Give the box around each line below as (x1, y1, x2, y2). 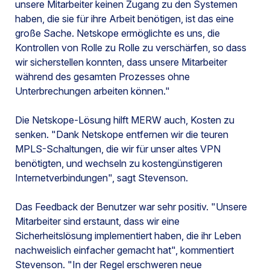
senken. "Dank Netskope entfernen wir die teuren (15, 128, 228, 141)
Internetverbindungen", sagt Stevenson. (15, 172, 188, 184)
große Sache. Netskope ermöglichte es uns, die (15, 27, 220, 40)
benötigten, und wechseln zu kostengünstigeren (15, 157, 222, 170)
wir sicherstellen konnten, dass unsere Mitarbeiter (15, 56, 227, 69)
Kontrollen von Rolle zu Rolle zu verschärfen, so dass (15, 42, 246, 54)
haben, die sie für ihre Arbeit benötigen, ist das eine (15, 13, 234, 25)
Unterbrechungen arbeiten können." (15, 85, 170, 98)
